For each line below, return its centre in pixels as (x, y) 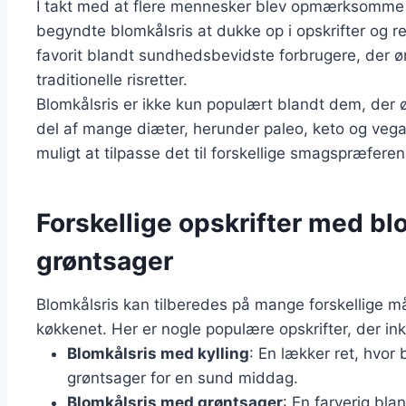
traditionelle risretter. (112, 80)
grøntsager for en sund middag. (183, 378)
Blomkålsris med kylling (158, 354)
